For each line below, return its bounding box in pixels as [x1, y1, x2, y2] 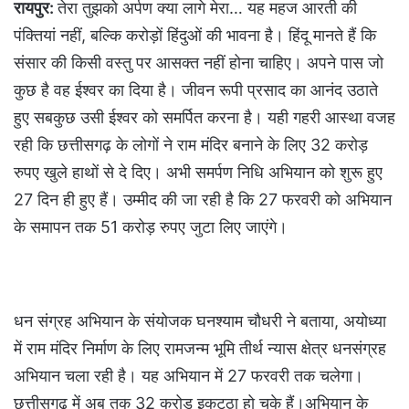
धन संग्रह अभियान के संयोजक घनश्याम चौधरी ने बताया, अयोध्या [14, 310, 386, 330]
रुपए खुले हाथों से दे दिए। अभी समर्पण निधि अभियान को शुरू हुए [14, 162, 383, 182]
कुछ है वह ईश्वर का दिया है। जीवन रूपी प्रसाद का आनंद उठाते [14, 79, 378, 100]
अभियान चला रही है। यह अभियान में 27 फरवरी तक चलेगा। [14, 365, 363, 385]
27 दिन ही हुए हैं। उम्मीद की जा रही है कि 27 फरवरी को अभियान [14, 189, 392, 209]
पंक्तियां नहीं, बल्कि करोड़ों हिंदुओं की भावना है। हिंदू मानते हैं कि [14, 25, 376, 45]
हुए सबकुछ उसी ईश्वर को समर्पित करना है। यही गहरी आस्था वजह [14, 107, 395, 127]
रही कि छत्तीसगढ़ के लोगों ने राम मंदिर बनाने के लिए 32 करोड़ [14, 134, 368, 154]
